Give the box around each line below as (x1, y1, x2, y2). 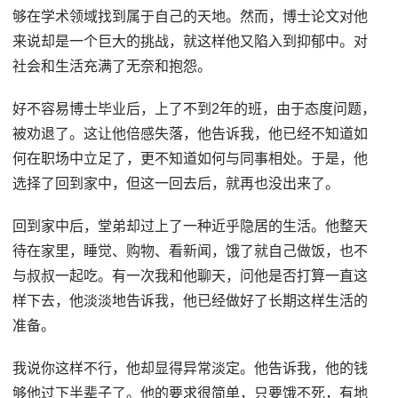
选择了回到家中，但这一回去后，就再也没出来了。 (12, 176, 340, 191)
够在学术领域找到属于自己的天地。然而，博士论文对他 (12, 9, 369, 24)
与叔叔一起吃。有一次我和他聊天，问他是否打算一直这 (12, 268, 369, 283)
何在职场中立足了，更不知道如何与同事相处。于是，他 (12, 151, 369, 166)
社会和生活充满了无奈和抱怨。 (12, 59, 212, 74)
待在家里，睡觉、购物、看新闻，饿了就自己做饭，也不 (12, 243, 369, 259)
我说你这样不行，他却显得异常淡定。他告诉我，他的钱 (12, 361, 369, 376)
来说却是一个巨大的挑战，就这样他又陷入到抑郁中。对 (12, 34, 369, 49)
